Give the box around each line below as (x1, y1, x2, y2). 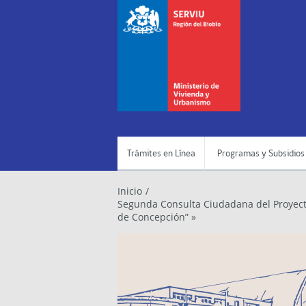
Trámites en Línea (126, 149, 195, 159)
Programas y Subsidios (217, 149, 305, 159)
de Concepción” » (117, 210, 196, 223)
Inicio (117, 184, 142, 197)
